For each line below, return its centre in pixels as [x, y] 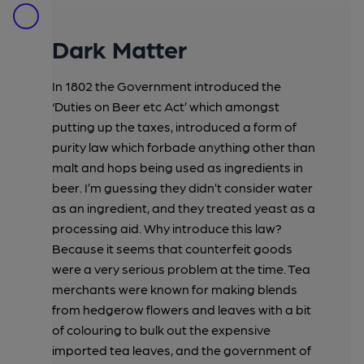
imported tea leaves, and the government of [182, 350]
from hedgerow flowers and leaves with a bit [182, 309]
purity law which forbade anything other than [184, 147]
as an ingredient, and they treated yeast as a [184, 208]
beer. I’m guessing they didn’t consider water [182, 187]
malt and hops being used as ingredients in [178, 167]
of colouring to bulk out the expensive [161, 329]
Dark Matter [119, 48]
